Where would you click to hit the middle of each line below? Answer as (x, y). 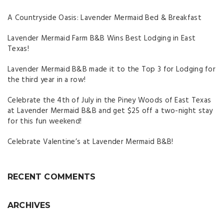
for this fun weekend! (45, 121)
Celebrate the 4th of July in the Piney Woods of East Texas (109, 100)
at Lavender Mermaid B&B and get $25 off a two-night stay (110, 111)
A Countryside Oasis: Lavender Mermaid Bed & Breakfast (104, 18)
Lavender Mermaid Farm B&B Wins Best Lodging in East (102, 38)
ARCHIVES (29, 205)
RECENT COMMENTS (52, 176)
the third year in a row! (47, 80)
